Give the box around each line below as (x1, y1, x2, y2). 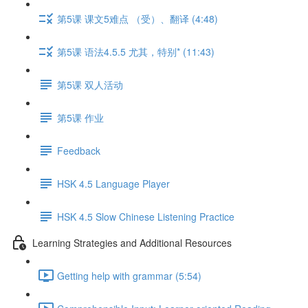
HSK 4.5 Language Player (57, 176, 170, 190)
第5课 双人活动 (57, 77, 123, 91)
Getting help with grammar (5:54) (57, 268, 201, 283)
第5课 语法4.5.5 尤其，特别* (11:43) (57, 44, 214, 58)
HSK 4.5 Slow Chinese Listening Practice (57, 209, 234, 223)
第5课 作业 (57, 110, 104, 124)
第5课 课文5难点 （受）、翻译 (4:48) (57, 11, 218, 25)
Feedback (57, 143, 100, 157)
